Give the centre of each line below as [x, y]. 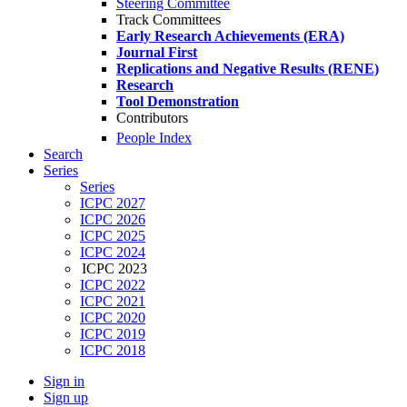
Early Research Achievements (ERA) [230, 36]
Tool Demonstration [178, 101]
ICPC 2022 [113, 285]
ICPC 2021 [113, 302]
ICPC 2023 [114, 269]
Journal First [157, 52]
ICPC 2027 [113, 203]
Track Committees [169, 20]
